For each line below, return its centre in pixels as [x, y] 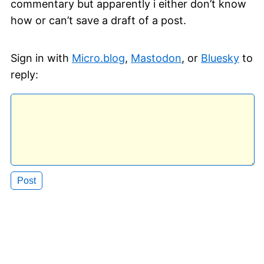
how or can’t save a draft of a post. [98, 21]
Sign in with [41, 58]
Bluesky [220, 58]
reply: [24, 75]
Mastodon [156, 58]
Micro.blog [98, 58]
